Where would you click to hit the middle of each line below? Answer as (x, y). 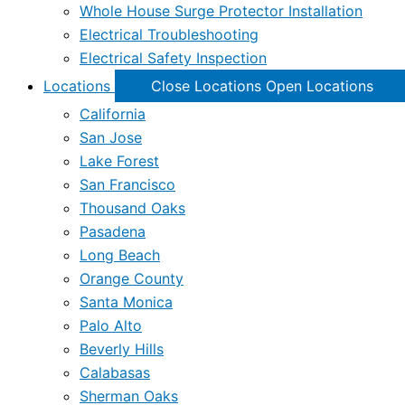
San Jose (111, 137)
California (113, 114)
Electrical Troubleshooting (169, 34)
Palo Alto (111, 325)
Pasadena (113, 231)
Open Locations (320, 86)
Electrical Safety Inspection (173, 58)
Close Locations (206, 86)
